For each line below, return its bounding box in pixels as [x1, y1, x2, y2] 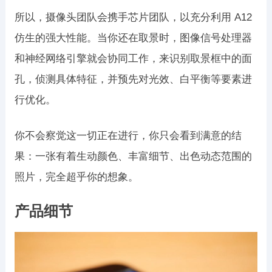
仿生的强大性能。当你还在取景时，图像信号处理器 [14, 32, 252, 44]
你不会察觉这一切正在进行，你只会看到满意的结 [14, 130, 242, 142]
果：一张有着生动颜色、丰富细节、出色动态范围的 [14, 151, 252, 163]
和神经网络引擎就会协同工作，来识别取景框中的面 [14, 53, 252, 65]
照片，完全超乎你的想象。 [14, 171, 138, 183]
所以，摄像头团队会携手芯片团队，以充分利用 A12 [14, 12, 252, 24]
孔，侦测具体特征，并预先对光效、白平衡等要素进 [14, 73, 252, 86]
